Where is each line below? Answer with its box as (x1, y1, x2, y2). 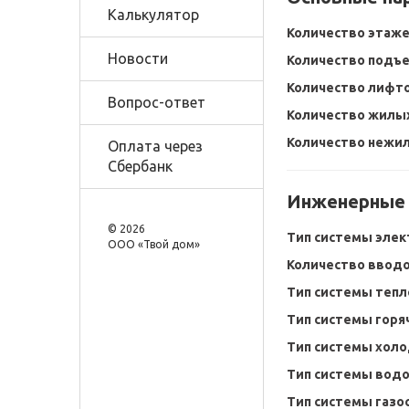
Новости (108, 50, 168, 67)
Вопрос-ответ (108, 94, 205, 110)
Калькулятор (108, 6, 199, 23)
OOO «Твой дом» (108, 238, 200, 250)
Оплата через (108, 138, 203, 154)
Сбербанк (108, 158, 173, 174)
